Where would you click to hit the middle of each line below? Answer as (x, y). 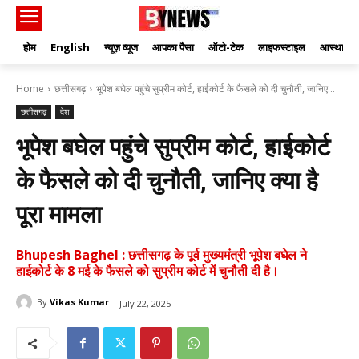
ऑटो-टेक (226, 48)
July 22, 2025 (145, 303)
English (70, 48)
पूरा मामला (59, 215)
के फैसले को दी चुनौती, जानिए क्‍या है (167, 181)
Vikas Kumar (79, 302)
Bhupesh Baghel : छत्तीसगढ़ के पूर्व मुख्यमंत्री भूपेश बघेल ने (161, 255)
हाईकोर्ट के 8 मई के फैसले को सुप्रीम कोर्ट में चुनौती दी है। (147, 271)
